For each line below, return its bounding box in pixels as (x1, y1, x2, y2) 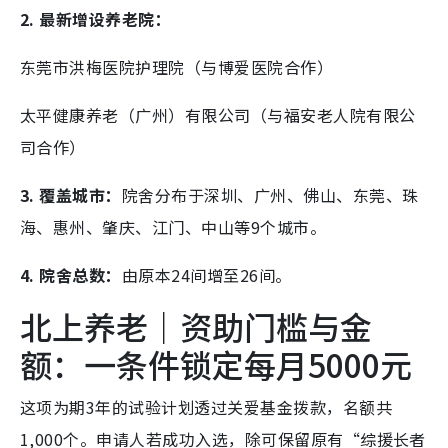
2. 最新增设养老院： (20, 7, 172, 32)
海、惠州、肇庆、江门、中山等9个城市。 (20, 215, 327, 240)
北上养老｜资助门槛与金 (20, 303, 372, 350)
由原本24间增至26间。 (121, 263, 292, 288)
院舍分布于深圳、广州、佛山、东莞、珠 (121, 183, 419, 208)
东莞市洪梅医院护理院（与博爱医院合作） (20, 55, 334, 80)
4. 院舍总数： (20, 263, 122, 288)
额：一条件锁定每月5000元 (20, 341, 412, 388)
